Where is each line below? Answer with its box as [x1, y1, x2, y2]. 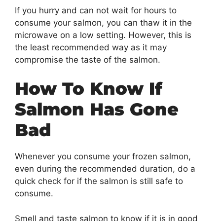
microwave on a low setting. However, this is [15, 30, 191, 40]
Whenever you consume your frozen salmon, [15, 151, 191, 162]
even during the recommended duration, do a [15, 164, 195, 174]
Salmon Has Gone [15, 99, 179, 120]
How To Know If [15, 78, 162, 100]
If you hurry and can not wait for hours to [15, 5, 177, 15]
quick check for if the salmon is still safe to [15, 176, 183, 186]
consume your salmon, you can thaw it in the [15, 17, 192, 28]
